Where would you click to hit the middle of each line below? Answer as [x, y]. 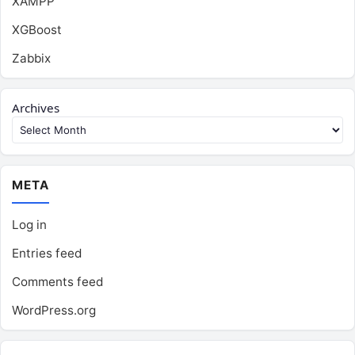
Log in [29, 225]
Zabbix [31, 59]
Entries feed [47, 254]
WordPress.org [54, 311]
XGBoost [37, 30]
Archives [36, 108]
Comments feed [57, 282]
